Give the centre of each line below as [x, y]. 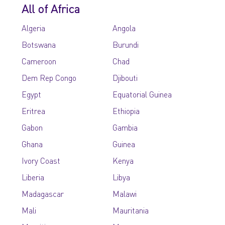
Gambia [125, 127]
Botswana [39, 44]
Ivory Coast [41, 160]
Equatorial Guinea [142, 94]
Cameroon [39, 61]
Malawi [124, 194]
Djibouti [125, 78]
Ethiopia [126, 111]
